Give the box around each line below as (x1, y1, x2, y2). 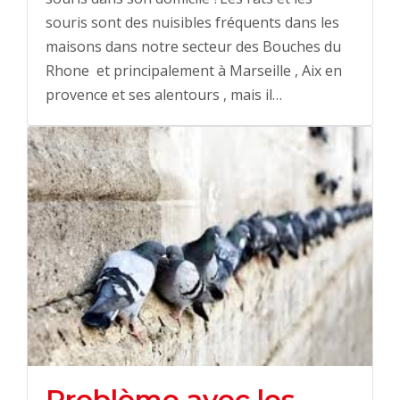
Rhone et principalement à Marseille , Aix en (46, 60, 342, 80)
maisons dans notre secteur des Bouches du (46, 36, 341, 56)
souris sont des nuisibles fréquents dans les (46, 12, 339, 32)
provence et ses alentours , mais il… (46, 84, 282, 104)
